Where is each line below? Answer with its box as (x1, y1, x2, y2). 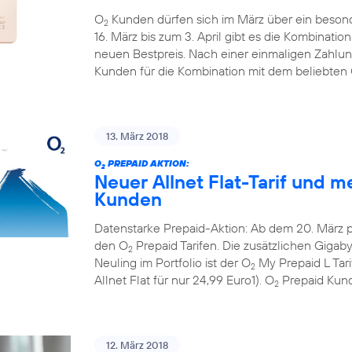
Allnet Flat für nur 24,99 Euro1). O (94, 272, 274, 288)
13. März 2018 (106, 130, 168, 142)
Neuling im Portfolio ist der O (94, 255, 251, 270)
